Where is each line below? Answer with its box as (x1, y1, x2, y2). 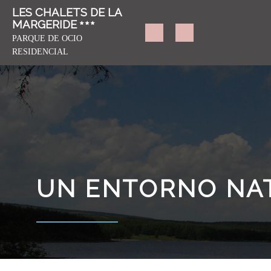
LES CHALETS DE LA (12, 6, 122, 19)
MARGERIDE (12, 18, 77, 31)
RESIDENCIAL (12, 47, 68, 56)
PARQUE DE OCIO (12, 34, 82, 43)
